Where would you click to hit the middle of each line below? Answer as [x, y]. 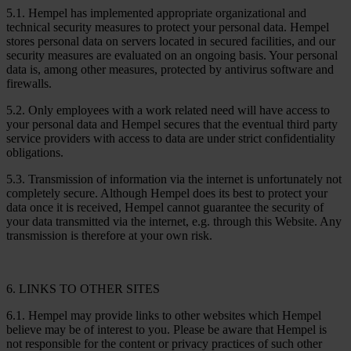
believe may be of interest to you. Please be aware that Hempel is [166, 329]
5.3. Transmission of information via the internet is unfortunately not [174, 179]
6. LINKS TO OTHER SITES [83, 288]
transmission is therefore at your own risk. [109, 235]
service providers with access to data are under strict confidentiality [171, 138]
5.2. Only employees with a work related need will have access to [168, 110]
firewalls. [29, 83]
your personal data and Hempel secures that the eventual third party [172, 124]
